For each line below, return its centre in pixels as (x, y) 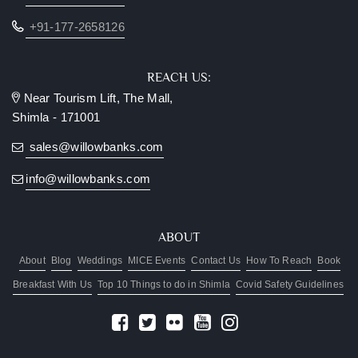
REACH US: (179, 78)
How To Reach (279, 261)
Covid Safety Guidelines (290, 285)
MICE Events (157, 261)
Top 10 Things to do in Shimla (164, 285)
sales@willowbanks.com (95, 147)
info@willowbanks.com (88, 179)
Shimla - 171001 (56, 118)
